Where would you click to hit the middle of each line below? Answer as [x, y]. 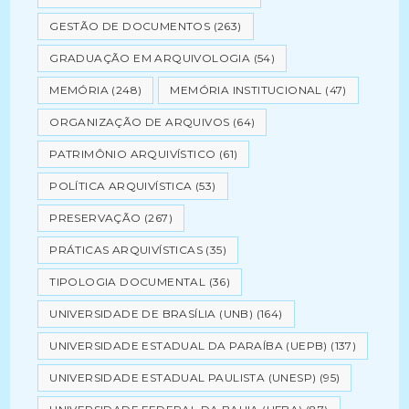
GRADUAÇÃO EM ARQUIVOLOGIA [150, 58]
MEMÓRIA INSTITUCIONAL [246, 90]
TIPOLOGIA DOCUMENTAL [128, 282]
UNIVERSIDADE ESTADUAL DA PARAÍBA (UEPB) [189, 346]
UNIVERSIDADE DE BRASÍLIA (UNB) [152, 314]
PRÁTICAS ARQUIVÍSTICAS [126, 250]
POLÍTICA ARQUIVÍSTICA [121, 186]
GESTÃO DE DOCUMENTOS [130, 26]
